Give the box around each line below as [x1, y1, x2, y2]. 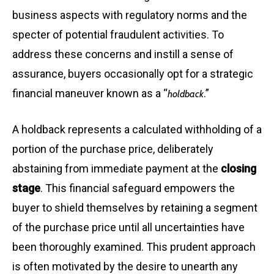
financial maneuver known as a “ [12, 87, 168, 100]
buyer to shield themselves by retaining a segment [12, 201, 257, 215]
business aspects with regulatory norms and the [12, 9, 247, 22]
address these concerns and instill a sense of [12, 48, 234, 61]
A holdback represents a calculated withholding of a [12, 123, 262, 136]
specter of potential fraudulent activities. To [12, 28, 224, 42]
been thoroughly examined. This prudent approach [12, 240, 256, 254]
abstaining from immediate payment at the [12, 162, 221, 176]
